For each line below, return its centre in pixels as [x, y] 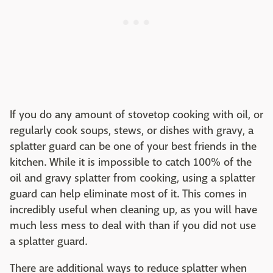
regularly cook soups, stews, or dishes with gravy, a [132, 130]
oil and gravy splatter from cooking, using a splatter [133, 178]
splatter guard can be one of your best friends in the [133, 146]
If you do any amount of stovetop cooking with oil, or [136, 115]
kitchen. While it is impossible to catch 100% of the [131, 162]
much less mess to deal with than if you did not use [133, 225]
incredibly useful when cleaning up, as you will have [133, 210]
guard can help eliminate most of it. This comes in [128, 194]
